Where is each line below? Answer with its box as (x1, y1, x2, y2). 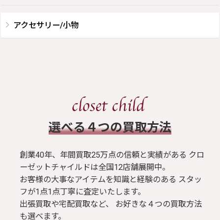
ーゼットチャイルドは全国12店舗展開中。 (20, 162, 170, 172)
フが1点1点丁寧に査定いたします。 (20, 187, 145, 196)
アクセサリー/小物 (13, 20, 79, 30)
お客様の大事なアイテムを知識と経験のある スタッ (20, 174, 202, 184)
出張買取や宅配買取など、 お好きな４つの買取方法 (20, 199, 202, 209)
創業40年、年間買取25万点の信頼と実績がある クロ (20, 150, 204, 160)
